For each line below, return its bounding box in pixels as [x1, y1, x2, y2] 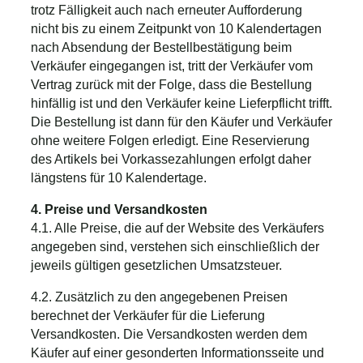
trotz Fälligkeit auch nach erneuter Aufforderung [31, 2, 302, 17]
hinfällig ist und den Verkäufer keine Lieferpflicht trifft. [31, 96, 332, 110]
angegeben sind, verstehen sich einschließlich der [31, 239, 319, 254]
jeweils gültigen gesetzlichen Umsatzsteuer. [31, 258, 282, 272]
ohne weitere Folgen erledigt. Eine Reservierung [31, 133, 310, 147]
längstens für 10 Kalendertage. [31, 170, 207, 185]
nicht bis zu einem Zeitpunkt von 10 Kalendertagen [31, 21, 322, 36]
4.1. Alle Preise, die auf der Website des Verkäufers [31, 220, 324, 235]
